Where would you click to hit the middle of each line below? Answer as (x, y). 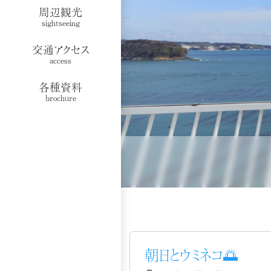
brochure (60, 97)
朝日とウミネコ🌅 (191, 254)
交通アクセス (60, 49)
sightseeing (60, 22)
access (60, 60)
